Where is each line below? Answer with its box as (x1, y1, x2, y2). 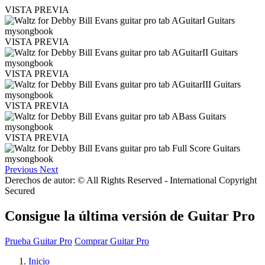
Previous (5, 164, 37, 174)
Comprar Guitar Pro (75, 235, 149, 246)
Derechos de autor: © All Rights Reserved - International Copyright (5, 174, 257, 185)
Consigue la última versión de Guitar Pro (5, 208, 255, 224)
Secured (5, 185, 35, 196)
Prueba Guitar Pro (5, 235, 72, 246)
